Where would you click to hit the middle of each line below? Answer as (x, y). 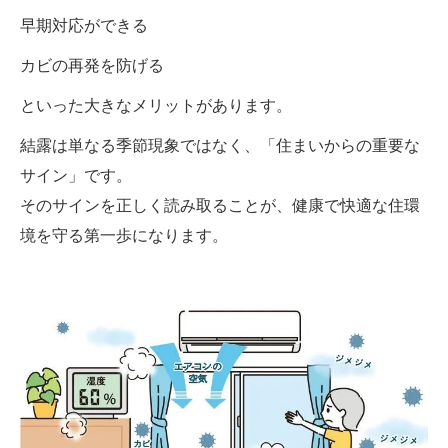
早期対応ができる (84, 25)
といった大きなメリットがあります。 (156, 105)
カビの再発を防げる (92, 65)
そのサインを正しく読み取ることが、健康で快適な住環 (220, 205)
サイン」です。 (76, 175)
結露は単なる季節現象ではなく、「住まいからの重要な (220, 145)
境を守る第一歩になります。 (124, 235)
